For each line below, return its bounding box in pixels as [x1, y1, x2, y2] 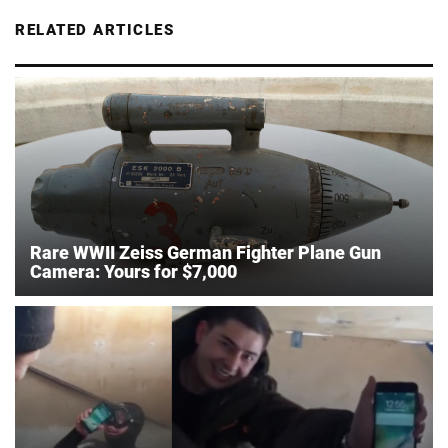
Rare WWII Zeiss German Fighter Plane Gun [30, 241, 381, 263]
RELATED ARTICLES [15, 20, 174, 39]
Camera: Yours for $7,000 [30, 260, 237, 282]
